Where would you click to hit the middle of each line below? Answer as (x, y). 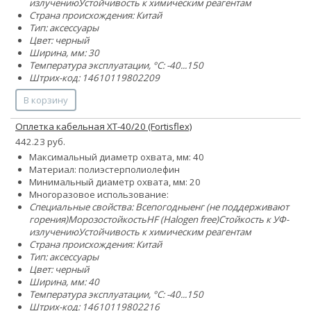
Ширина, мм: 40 (64, 282)
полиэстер (102, 170)
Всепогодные (165, 207)
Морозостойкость (107, 220)
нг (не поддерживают (242, 207)
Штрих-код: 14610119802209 (94, 78)
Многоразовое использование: (99, 195)
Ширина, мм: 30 (64, 53)
